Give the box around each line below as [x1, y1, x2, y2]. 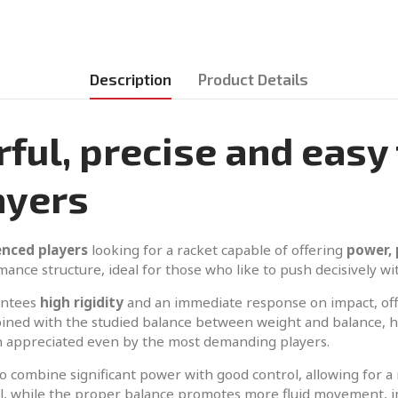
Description [90, 70, 171, 89]
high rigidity [40, 293, 123, 312]
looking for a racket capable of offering [88, 241, 346, 259]
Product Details [198, 70, 308, 89]
